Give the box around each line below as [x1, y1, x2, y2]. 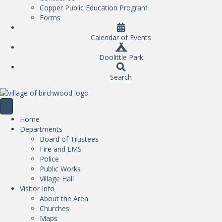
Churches [40, 203, 69, 213]
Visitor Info [20, 183, 55, 193]
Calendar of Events [91, 33, 151, 43]
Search [110, 72, 132, 82]
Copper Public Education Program [40, 3, 148, 13]
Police [40, 154, 59, 164]
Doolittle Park [99, 53, 143, 62]
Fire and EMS [40, 144, 82, 154]
